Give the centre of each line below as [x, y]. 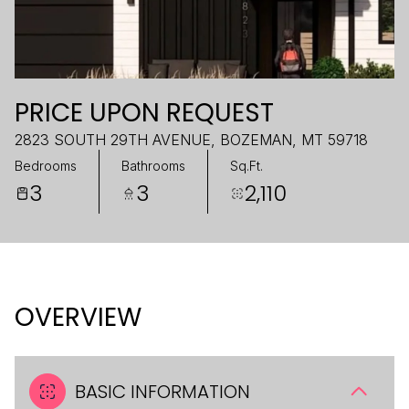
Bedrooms [46, 165]
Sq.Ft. [246, 165]
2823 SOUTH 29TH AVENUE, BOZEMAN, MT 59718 [191, 140]
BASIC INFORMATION [163, 392]
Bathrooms [153, 165]
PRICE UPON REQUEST [144, 113]
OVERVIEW [78, 317]
